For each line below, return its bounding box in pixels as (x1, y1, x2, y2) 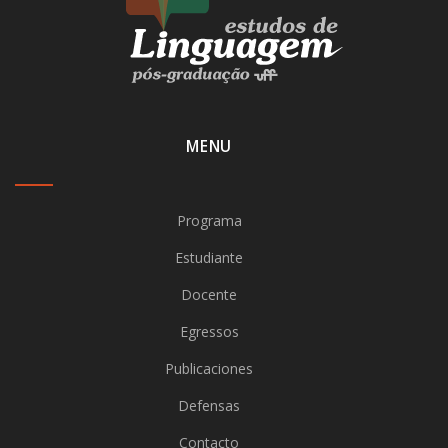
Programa (176, 211, 242, 230)
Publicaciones (165, 359, 253, 378)
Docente (181, 285, 237, 304)
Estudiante (175, 248, 243, 267)
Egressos (179, 322, 239, 341)
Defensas (178, 396, 240, 415)
